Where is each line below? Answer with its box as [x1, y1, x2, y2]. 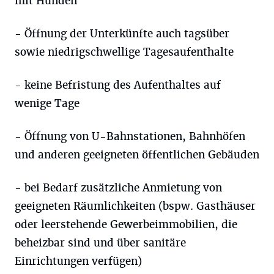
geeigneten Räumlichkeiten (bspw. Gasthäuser [15, 199, 256, 213]
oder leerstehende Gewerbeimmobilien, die [15, 218, 237, 231]
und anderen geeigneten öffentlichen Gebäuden [15, 148, 259, 161]
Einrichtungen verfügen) [15, 254, 142, 268]
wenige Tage [15, 97, 80, 110]
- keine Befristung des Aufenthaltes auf [15, 78, 221, 92]
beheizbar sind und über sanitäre [15, 236, 186, 250]
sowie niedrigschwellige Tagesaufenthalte [15, 45, 234, 59]
